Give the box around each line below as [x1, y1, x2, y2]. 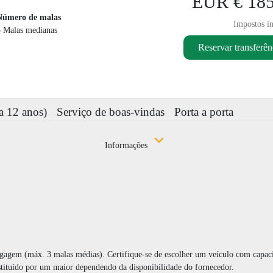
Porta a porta [174, 105, 233, 119]
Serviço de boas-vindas [57, 105, 165, 119]
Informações [105, 141, 150, 151]
